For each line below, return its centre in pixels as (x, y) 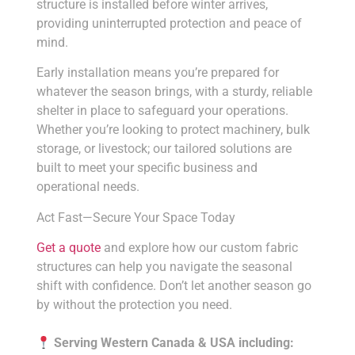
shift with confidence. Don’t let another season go (174, 286)
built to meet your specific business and (147, 168)
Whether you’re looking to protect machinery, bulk (173, 130)
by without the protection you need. (134, 305)
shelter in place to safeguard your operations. (162, 111)
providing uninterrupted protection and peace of (169, 23)
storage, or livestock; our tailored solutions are (164, 149)
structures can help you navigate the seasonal (164, 267)
